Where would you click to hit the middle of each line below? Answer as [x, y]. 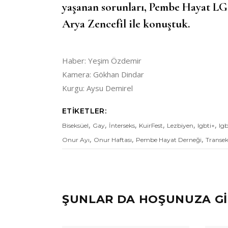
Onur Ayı [76, 140]
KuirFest [151, 126]
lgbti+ [206, 126]
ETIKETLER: [84, 111]
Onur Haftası [113, 140]
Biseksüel [75, 126]
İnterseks [122, 126]
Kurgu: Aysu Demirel [97, 88]
